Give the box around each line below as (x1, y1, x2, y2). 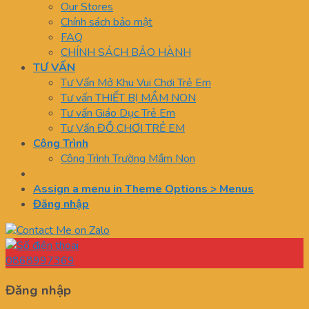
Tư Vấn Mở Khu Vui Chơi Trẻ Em (61, 75, 211, 91)
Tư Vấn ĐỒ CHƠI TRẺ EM (61, 121, 185, 137)
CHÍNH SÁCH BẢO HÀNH (61, 45, 191, 61)
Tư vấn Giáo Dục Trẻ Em (61, 106, 175, 121)
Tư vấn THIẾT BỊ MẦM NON (61, 90, 196, 106)
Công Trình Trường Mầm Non (61, 151, 195, 167)
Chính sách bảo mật (61, 14, 152, 30)
